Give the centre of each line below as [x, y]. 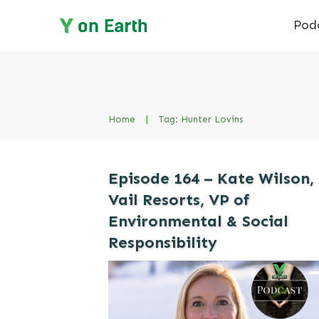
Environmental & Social [198, 221]
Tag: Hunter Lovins [201, 119]
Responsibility [163, 242]
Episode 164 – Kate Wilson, [211, 178]
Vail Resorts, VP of [179, 200]
